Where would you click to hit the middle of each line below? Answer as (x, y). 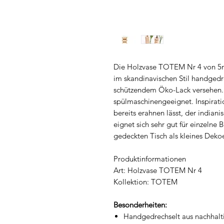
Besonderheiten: (140, 204)
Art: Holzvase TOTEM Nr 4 (158, 170)
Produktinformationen (150, 158)
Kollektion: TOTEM (145, 181)
